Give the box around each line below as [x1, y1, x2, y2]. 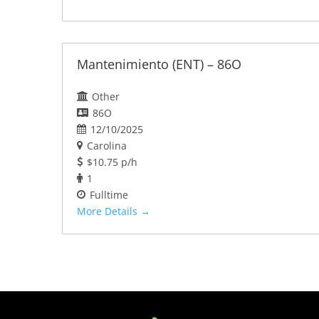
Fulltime [90, 188, 128, 202]
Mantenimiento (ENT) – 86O [77, 56, 241, 73]
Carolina [87, 139, 127, 153]
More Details [77, 204, 140, 219]
